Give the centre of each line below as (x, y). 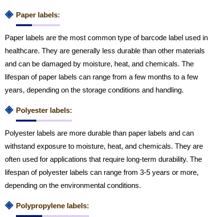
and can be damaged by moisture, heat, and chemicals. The (99, 64)
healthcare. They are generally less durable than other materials (105, 51)
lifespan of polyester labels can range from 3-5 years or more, (102, 172)
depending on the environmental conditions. (73, 186)
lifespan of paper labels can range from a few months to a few (101, 77)
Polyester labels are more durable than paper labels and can (99, 133)
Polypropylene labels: (53, 206)
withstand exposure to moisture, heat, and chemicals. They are (104, 146)
